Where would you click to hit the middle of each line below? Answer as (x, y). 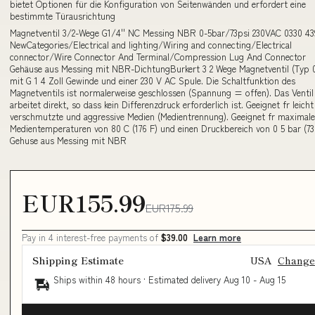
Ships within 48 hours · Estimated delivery (139, 280)
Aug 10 (237, 280)
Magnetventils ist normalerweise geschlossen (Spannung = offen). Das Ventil (162, 92)
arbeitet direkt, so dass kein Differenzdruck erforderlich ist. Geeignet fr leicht (162, 104)
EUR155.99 (84, 203)
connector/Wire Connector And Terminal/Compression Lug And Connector (158, 56)
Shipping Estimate (78, 261)
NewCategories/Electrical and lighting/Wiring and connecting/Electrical (151, 44)
